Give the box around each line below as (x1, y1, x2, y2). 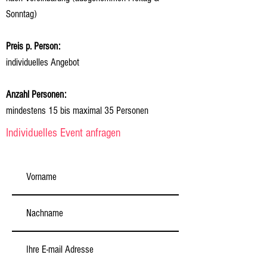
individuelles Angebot (6, 57, 79, 68)
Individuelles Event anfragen (6, 126, 120, 139)
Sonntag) (6, 8, 37, 20)
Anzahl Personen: (6, 89, 66, 100)
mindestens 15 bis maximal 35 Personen (6, 105, 148, 116)
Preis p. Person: (6, 41, 60, 52)
